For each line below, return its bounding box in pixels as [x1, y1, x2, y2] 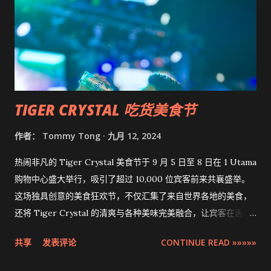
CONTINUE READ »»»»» [161, 236, 256, 248]
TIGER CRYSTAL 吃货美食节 [15, 99, 196, 120]
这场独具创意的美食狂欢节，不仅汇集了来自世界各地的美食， [15, 190, 252, 201]
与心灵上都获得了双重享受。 [15, 224, 125, 235]
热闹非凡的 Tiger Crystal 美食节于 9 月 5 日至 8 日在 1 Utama [15, 156, 256, 168]
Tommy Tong [42, 129, 100, 142]
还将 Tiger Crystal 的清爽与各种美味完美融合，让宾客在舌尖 [15, 207, 252, 218]
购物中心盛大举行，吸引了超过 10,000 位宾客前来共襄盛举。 [15, 173, 250, 184]
